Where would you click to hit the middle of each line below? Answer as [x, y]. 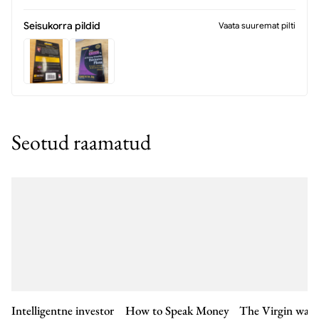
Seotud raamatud [81, 142]
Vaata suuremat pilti [257, 25]
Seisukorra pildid [62, 26]
